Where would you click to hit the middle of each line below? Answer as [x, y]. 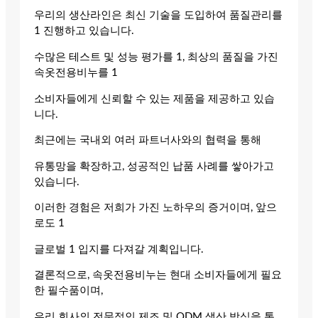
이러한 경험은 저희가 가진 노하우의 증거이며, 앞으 [155, 208]
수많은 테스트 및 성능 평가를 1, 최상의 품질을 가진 [156, 57]
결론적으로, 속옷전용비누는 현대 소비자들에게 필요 [158, 275]
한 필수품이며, [68, 291]
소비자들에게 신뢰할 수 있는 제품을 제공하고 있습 [154, 99]
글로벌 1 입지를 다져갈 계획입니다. [119, 249]
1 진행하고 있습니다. [84, 31]
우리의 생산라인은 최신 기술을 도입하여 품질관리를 [158, 16]
